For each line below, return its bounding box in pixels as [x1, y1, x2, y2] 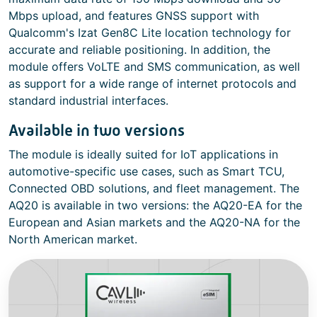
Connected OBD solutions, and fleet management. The [8, 181, 299, 195]
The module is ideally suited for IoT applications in [8, 147, 278, 161]
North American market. [8, 232, 137, 246]
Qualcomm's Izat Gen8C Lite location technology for [8, 25, 291, 40]
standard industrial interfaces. [8, 93, 168, 108]
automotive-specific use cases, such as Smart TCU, [8, 164, 284, 178]
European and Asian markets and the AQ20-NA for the [8, 215, 300, 229]
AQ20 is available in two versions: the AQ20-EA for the [8, 198, 302, 212]
